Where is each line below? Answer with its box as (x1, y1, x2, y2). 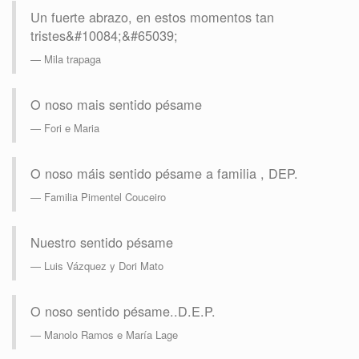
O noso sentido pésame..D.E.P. (30, 301, 216, 321)
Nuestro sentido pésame (30, 232, 173, 252)
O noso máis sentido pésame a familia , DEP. (30, 163, 298, 184)
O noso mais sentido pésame (30, 95, 202, 115)
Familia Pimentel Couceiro (44, 189, 166, 205)
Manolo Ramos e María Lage (44, 327, 178, 343)
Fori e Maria (44, 120, 99, 136)
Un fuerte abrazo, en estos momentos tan (30, 7, 274, 27)
